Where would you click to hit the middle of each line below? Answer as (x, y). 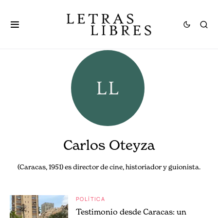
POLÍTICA (91, 199)
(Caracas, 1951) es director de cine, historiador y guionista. (109, 167)
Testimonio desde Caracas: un (131, 212)
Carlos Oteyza (109, 145)
